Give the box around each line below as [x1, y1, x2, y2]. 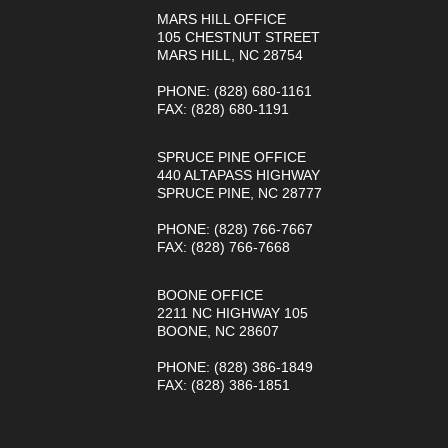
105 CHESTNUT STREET [156, 28, 320, 45]
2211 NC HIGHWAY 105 [156, 304, 308, 321]
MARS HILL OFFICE [156, 10, 286, 27]
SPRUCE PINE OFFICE [156, 148, 306, 165]
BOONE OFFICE [156, 286, 263, 303]
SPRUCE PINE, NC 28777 [156, 184, 322, 201]
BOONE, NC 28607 [156, 322, 279, 339]
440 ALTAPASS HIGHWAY [156, 166, 320, 183]
